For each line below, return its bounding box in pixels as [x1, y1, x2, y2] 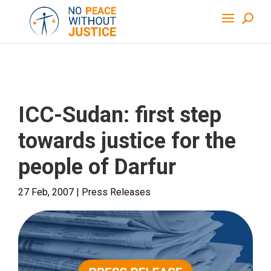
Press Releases [82, 186, 151, 198]
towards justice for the [18, 128, 236, 154]
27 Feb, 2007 [18, 186, 74, 198]
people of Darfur [18, 154, 176, 180]
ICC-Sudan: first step [18, 102, 221, 128]
